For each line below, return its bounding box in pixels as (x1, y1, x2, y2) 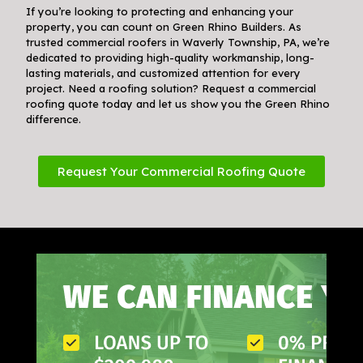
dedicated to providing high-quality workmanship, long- (26, 50, 315, 64)
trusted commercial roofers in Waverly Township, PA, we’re (26, 35, 331, 49)
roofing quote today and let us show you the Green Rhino (26, 96, 331, 110)
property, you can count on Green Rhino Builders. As (26, 19, 302, 33)
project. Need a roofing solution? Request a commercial (26, 81, 317, 95)
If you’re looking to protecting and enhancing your (26, 4, 294, 18)
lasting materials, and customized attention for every (26, 66, 301, 79)
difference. (26, 112, 82, 126)
